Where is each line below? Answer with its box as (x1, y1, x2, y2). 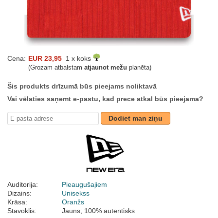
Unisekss (62, 189, 90, 198)
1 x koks (62, 54, 93, 63)
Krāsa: (7, 198, 27, 206)
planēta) (127, 64, 151, 72)
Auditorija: (7, 181, 38, 189)
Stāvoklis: (7, 207, 36, 215)
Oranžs (62, 198, 84, 206)
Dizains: (7, 189, 32, 198)
